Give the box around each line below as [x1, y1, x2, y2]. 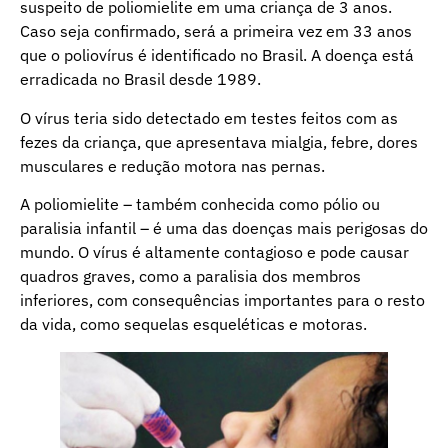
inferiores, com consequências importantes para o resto [20, 290, 425, 311]
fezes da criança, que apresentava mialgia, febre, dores [20, 131, 418, 152]
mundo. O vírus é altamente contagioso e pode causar [20, 242, 409, 263]
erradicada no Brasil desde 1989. [20, 69, 261, 90]
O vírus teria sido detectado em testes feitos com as [20, 107, 398, 128]
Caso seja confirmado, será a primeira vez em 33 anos [20, 21, 412, 42]
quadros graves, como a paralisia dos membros [20, 266, 361, 287]
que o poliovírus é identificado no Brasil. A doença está [20, 45, 414, 66]
